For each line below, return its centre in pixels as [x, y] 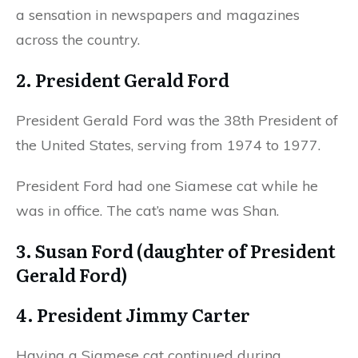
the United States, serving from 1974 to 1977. [170, 145]
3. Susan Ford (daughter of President [176, 251]
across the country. [80, 40]
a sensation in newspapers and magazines [158, 15]
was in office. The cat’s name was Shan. [149, 211]
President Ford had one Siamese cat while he [167, 186]
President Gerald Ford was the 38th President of [177, 121]
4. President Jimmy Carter [135, 315]
